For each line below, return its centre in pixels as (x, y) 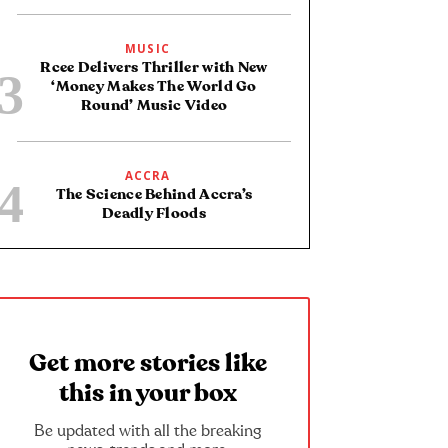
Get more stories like (148, 364)
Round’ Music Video (154, 105)
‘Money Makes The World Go (154, 86)
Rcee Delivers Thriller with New (154, 67)
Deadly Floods (154, 213)
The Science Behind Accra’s (154, 194)
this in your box (148, 394)
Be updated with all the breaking (148, 431)
